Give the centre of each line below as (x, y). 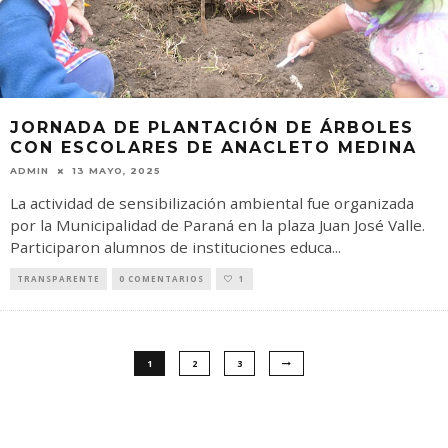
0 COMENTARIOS (161, 279)
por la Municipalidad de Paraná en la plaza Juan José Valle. (217, 225)
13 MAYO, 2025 (116, 171)
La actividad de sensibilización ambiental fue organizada (212, 203)
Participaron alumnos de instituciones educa (171, 247)
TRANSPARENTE (58, 279)
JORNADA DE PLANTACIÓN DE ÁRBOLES (212, 128)
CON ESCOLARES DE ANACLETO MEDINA (213, 148)
